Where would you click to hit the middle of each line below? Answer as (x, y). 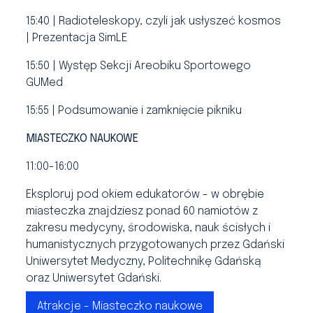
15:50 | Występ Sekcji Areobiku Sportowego (139, 66)
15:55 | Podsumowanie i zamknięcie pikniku (134, 111)
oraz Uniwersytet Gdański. (95, 278)
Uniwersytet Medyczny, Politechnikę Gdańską (144, 262)
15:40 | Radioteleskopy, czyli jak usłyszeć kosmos (154, 21)
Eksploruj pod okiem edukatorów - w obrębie (145, 195)
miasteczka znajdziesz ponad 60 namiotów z (142, 211)
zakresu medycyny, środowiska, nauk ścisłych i (148, 228)
